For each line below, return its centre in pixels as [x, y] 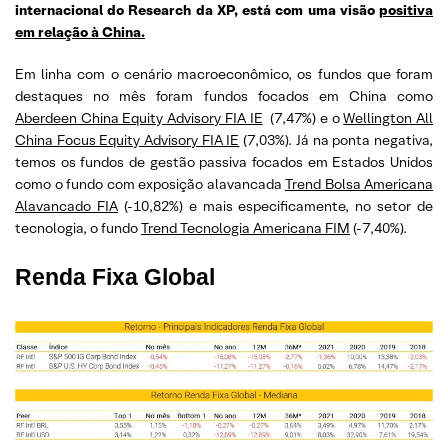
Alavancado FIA [66, 206]
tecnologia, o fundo [78, 228]
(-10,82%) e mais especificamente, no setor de [275, 206]
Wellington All [388, 118]
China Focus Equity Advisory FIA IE [127, 140]
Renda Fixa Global [115, 277]
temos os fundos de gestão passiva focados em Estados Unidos [224, 162]
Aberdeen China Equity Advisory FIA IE [139, 118]
